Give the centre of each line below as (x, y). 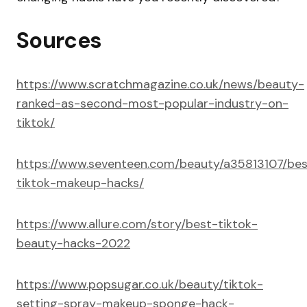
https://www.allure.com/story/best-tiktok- (137, 224)
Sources (59, 41)
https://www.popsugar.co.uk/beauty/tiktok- (140, 285)
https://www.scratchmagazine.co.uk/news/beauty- (160, 85)
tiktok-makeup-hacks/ (80, 183)
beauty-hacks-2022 (73, 244)
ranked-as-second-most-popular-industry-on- (152, 104)
